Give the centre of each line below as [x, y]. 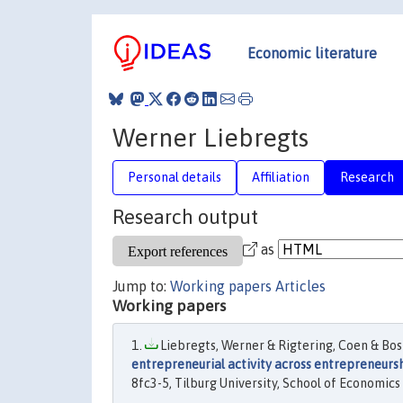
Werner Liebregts [210, 137]
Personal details [175, 177]
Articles [300, 286]
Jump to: [141, 286]
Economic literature [312, 53]
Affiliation [281, 177]
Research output [185, 217]
